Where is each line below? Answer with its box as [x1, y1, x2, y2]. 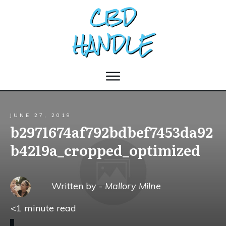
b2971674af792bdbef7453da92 [10, 121, 213, 142]
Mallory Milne [105, 180, 161, 192]
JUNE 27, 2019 [10, 111, 72, 119]
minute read [22, 202, 76, 214]
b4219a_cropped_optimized [10, 139, 200, 160]
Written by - [51, 180, 105, 192]
